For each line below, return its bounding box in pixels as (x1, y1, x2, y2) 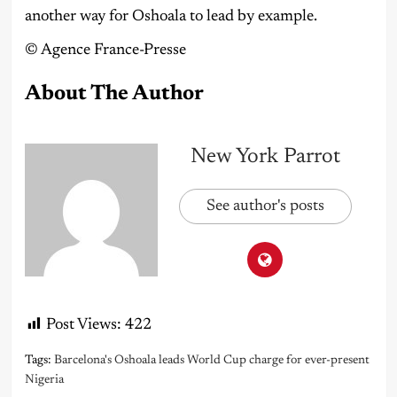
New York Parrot (190, 145, 340, 167)
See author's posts (206, 198, 324, 214)
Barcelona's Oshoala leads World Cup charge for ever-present (53, 354, 370, 367)
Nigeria (24, 373, 64, 386)
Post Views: (45, 316, 121, 333)
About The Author (24, 82, 204, 105)
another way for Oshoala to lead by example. (24, 8, 317, 25)
